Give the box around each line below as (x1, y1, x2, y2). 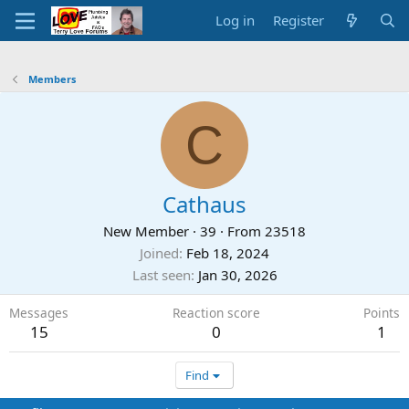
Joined (140, 244, 179, 262)
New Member (103, 222, 189, 240)
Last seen (131, 266, 191, 284)
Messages (9, 304, 68, 321)
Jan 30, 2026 (197, 266, 278, 284)
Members (27, 72, 76, 86)
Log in (215, 11, 256, 29)
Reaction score (172, 304, 260, 321)
